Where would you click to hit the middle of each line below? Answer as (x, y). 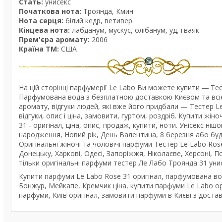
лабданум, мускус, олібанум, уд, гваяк (135, 30)
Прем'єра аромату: (54, 39)
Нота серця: (41, 21)
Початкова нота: (50, 11)
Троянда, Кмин (107, 11)
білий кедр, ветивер (98, 21)
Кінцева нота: (44, 30)
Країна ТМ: (39, 49)
